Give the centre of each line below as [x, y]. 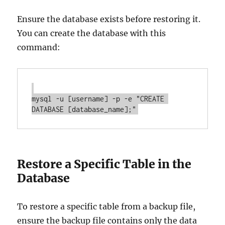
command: [39, 47]
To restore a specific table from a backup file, [106, 207]
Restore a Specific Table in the [104, 164]
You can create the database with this [92, 33]
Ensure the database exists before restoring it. [109, 19]
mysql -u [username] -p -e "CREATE [98, 99]
